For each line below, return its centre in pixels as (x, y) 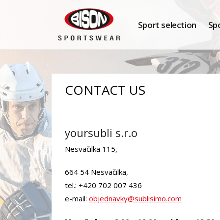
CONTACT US (105, 90)
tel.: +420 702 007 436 (103, 185)
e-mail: (77, 198)
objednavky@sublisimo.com (135, 198)
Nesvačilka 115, (92, 149)
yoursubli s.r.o (101, 133)
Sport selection (167, 25)
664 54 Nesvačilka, (96, 172)
